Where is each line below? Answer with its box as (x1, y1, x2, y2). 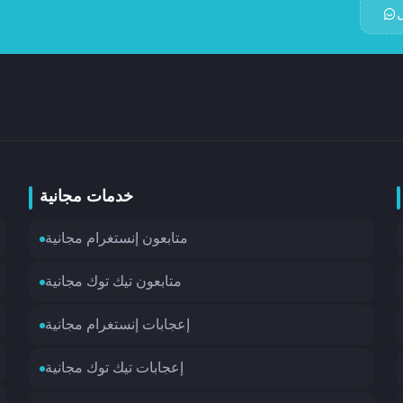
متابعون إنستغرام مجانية (45, 232, 189, 246)
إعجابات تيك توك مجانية (45, 362, 184, 376)
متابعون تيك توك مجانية (45, 275, 183, 290)
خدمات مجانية (40, 189, 134, 205)
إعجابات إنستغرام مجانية (45, 318, 191, 333)
